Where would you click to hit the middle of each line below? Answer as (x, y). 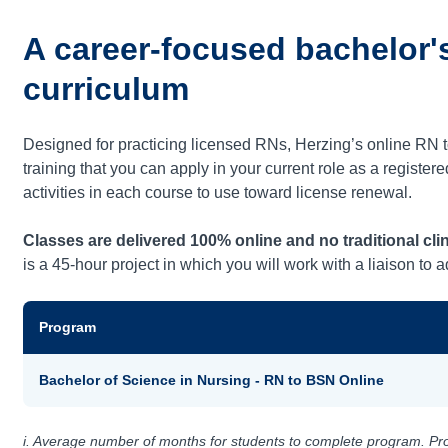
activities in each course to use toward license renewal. (218, 192)
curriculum (106, 89)
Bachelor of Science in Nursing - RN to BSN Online (212, 380)
